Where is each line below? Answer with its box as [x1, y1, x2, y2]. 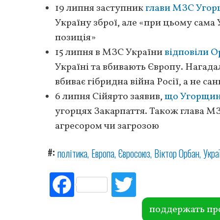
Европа [91, 145, 114, 161]
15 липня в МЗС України [55, 45, 165, 59]
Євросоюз [118, 145, 150, 161]
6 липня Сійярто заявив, [55, 89, 165, 104]
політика [57, 145, 87, 161]
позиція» [55, 30, 96, 45]
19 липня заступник [55, 1, 145, 15]
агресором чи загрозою [55, 119, 159, 133]
